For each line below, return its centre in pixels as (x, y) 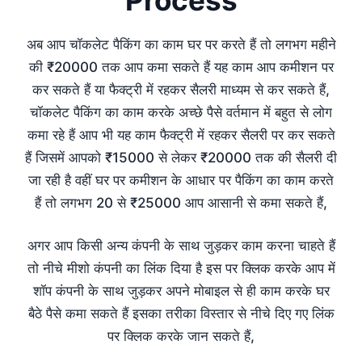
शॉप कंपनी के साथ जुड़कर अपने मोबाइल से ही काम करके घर (181, 291)
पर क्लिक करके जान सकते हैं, (181, 337)
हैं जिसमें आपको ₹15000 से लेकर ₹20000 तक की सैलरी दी (181, 157)
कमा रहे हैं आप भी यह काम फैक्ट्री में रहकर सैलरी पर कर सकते (181, 135)
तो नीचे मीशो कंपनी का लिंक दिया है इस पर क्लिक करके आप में (181, 269)
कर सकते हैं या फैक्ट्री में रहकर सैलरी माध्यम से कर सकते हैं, (181, 89)
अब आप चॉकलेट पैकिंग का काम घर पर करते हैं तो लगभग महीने (181, 44)
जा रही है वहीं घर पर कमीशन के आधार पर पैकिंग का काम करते (181, 180)
